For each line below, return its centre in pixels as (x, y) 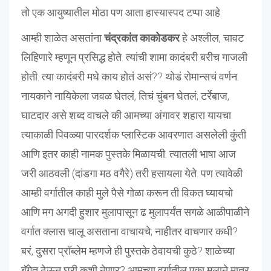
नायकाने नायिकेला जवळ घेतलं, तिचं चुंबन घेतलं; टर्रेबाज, (125, 96)
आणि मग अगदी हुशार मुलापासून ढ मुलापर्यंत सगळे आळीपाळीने (135, 212)
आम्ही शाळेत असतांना (63, 38)
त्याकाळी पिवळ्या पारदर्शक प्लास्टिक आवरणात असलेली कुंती (134, 134)
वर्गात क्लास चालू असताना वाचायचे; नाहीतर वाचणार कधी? (129, 231)
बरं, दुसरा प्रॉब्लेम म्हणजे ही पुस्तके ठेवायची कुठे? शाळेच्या (128, 250)
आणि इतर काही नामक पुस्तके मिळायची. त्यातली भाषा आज (129, 154)
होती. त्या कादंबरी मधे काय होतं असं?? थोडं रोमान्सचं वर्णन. (130, 76)
